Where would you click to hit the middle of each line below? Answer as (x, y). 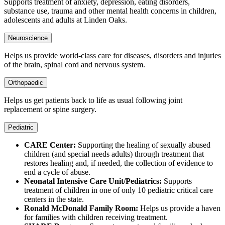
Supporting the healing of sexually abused (144, 145)
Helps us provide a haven (179, 208)
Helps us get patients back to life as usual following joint (93, 100)
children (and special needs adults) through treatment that (114, 154)
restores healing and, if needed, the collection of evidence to (119, 163)
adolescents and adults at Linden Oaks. (66, 20)
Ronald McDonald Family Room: (81, 208)
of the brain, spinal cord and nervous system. (75, 64)
